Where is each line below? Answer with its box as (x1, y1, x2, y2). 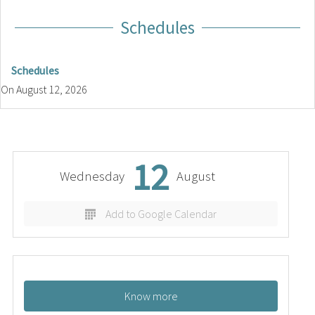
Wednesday (60, 168, 124, 184)
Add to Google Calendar (105, 207, 217, 221)
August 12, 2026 (16, 82, 87, 96)
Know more (124, 289, 178, 303)
